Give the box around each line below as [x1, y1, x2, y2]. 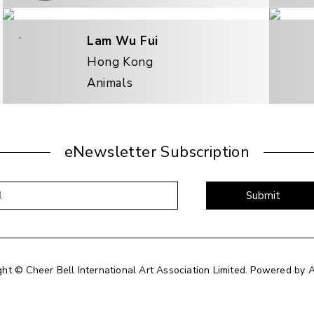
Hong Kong [87, 53, 153, 70]
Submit [245, 189, 280, 203]
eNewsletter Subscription [64, 142, 250, 163]
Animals [87, 74, 133, 91]
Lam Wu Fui [87, 32, 158, 49]
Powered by [250, 264, 308, 278]
